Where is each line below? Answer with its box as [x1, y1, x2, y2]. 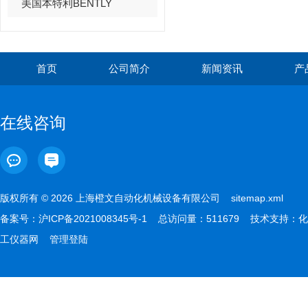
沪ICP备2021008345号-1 [38, 213, 147, 224]
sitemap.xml [231, 192, 283, 203]
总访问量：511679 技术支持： [147, 213, 298, 224]
